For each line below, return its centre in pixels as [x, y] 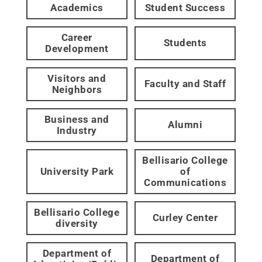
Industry [77, 130]
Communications [185, 182]
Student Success [185, 7]
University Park [77, 171]
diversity [77, 223]
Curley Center [185, 218]
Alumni [185, 125]
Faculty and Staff [185, 84]
